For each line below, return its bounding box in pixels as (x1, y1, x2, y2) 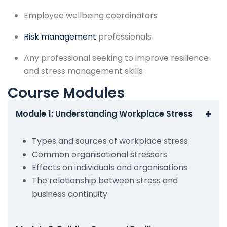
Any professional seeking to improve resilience (24, 52, 209, 64)
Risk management (24, 30, 96, 43)
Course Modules (8, 83, 125, 103)
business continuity (32, 187, 107, 200)
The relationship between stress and (32, 174, 178, 186)
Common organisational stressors (32, 148, 167, 160)
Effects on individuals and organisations (32, 161, 187, 173)
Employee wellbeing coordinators (24, 9, 158, 21)
